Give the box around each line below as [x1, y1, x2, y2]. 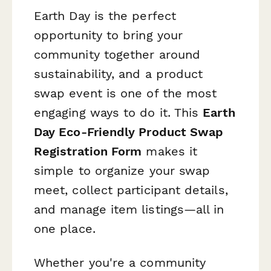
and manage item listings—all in [34, 202, 224, 217]
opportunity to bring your [34, 28, 183, 43]
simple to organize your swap [34, 163, 211, 178]
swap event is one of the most [34, 86, 217, 101]
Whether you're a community [34, 255, 206, 270]
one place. [34, 221, 96, 237]
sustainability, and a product [34, 67, 203, 82]
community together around [34, 47, 200, 62]
